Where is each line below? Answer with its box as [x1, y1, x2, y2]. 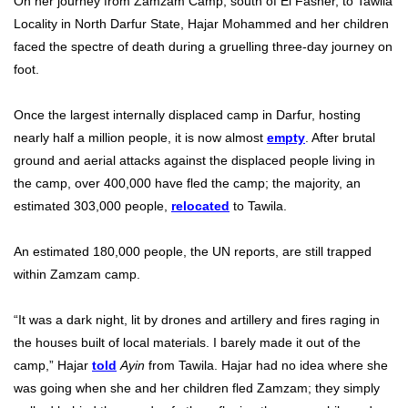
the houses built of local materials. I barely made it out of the [14, 335, 361, 351]
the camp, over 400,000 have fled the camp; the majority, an [14, 176, 361, 191]
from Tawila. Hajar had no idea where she [148, 358, 388, 373]
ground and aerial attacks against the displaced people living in [14, 153, 375, 168]
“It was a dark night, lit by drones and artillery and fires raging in [14, 312, 380, 328]
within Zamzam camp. [14, 267, 140, 282]
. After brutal [305, 130, 375, 146]
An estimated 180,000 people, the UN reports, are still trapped [14, 244, 372, 260]
